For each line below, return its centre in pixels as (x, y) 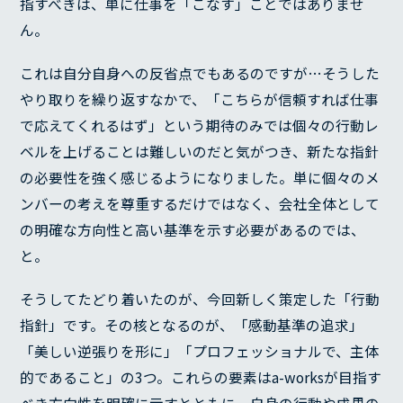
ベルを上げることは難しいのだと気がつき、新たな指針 (200, 152)
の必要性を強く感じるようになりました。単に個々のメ (200, 178)
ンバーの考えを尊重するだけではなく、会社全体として (200, 204)
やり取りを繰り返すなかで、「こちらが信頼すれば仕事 (200, 100)
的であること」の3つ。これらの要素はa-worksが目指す (201, 378)
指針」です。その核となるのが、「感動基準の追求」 (192, 326)
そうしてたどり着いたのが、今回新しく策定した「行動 (200, 300)
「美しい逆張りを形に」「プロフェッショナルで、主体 (200, 352)
